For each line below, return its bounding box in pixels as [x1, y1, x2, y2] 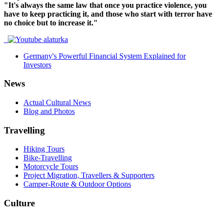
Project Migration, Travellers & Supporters [23, 171, 154, 180]
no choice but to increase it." [4, 18, 98, 27]
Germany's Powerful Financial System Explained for [23, 51, 186, 60]
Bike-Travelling [23, 153, 72, 162]
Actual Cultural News [23, 98, 91, 107]
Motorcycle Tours [23, 162, 78, 171]
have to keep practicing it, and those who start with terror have [4, 9, 212, 18]
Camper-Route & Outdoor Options [23, 180, 131, 189]
